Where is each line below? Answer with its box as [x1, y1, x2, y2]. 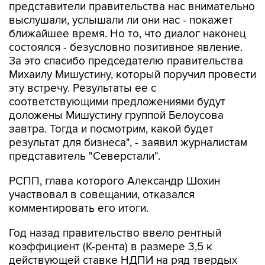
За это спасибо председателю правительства [9, 54, 243, 68]
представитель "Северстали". [9, 150, 160, 163]
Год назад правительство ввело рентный [9, 227, 221, 240]
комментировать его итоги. [9, 202, 148, 215]
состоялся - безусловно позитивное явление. [9, 41, 243, 54]
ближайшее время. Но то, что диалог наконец [9, 27, 246, 41]
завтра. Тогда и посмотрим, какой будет [9, 122, 214, 136]
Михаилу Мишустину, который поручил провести [9, 68, 256, 82]
